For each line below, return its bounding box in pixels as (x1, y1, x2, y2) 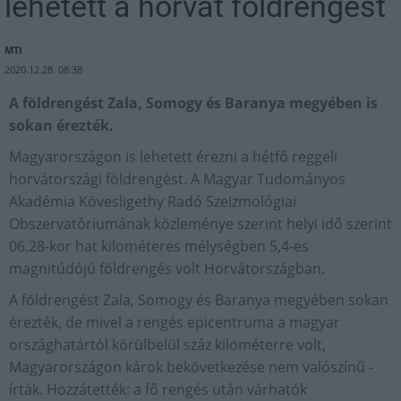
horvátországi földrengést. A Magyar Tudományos (9, 169, 346, 190)
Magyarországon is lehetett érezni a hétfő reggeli (9, 147, 337, 167)
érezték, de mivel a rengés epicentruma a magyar (9, 312, 340, 333)
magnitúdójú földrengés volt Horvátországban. (9, 259, 325, 279)
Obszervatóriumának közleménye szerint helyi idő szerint (9, 214, 392, 235)
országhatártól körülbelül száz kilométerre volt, (9, 335, 326, 355)
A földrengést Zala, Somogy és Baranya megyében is (9, 93, 378, 114)
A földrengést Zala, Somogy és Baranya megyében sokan (9, 290, 388, 311)
